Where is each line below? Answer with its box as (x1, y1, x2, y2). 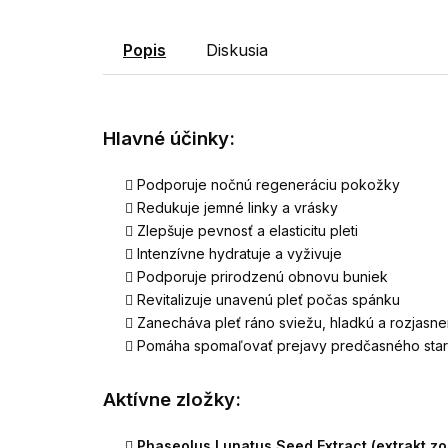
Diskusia (206, 40, 268, 60)
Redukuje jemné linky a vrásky (137, 199, 338, 217)
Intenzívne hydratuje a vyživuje (137, 245, 342, 263)
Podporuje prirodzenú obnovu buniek (137, 268, 388, 286)
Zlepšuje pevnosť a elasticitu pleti (137, 222, 358, 240)
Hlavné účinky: (103, 127, 235, 151)
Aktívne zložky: (103, 387, 241, 411)
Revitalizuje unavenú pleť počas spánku (137, 291, 400, 309)
